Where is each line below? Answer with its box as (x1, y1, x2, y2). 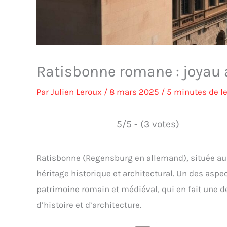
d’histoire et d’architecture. (36, 200, 141, 210)
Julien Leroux (51, 87, 104, 97)
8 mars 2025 (109, 87, 161, 97)
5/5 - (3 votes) (116, 118, 179, 130)
